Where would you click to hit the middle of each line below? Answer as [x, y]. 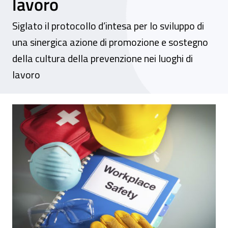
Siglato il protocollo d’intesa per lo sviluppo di [108, 26]
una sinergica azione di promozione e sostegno [110, 42]
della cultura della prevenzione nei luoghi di [103, 58]
